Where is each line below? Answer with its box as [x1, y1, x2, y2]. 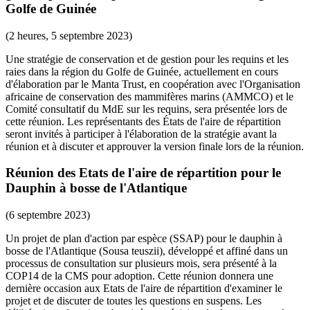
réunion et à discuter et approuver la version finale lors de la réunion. [6, 140, 304, 152]
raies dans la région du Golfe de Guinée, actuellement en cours [6, 65, 278, 77]
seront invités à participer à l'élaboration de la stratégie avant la [6, 127, 277, 140]
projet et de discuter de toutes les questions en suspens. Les [6, 295, 262, 307]
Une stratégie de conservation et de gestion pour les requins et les [6, 53, 289, 65]
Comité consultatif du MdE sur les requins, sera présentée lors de [6, 102, 287, 115]
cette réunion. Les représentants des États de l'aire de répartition [6, 115, 281, 127]
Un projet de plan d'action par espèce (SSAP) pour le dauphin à [6, 232, 282, 245]
